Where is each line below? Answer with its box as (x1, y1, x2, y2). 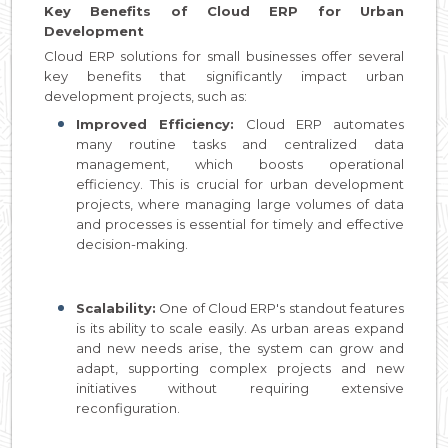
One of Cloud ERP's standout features (156, 300, 404, 316)
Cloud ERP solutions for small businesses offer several (44, 48, 404, 64)
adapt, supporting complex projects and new (76, 360, 404, 376)
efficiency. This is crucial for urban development (76, 176, 404, 192)
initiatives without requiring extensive (76, 380, 404, 396)
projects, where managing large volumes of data (76, 196, 404, 212)
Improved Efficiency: (76, 116, 235, 132)
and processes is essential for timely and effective (76, 216, 404, 232)
